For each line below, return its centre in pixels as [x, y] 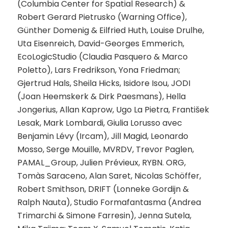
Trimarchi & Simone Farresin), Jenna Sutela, [104, 215]
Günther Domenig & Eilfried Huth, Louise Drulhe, [110, 30]
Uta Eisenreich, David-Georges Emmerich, [101, 43]
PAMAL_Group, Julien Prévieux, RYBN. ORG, [101, 162]
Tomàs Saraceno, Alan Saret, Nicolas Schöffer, [109, 176]
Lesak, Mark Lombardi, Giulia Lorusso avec [99, 123]
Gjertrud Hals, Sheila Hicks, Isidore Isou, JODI [104, 83]
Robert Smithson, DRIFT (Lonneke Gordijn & [103, 189]
